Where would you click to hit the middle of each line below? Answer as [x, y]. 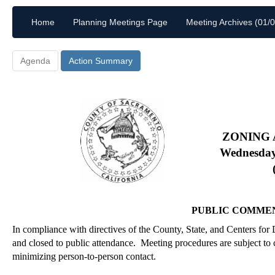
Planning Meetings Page [120, 22]
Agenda [35, 61]
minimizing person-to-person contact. [84, 256]
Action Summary [101, 61]
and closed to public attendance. [74, 243]
